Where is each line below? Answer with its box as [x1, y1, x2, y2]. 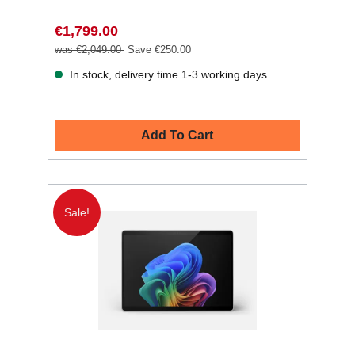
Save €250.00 [127, 44, 191, 56]
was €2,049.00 [55, 44, 124, 56]
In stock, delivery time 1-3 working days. [67, 68, 270, 82]
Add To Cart [141, 128, 214, 142]
